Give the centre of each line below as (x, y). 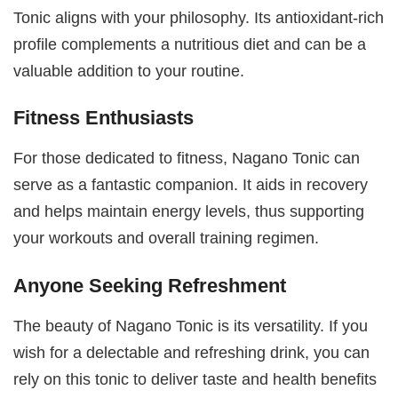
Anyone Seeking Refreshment (150, 285)
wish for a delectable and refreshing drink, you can (192, 352)
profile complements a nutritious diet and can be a (190, 44)
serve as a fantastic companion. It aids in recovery (191, 185)
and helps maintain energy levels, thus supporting (189, 211)
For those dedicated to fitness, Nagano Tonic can (187, 158)
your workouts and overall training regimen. (167, 238)
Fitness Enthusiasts (104, 118)
